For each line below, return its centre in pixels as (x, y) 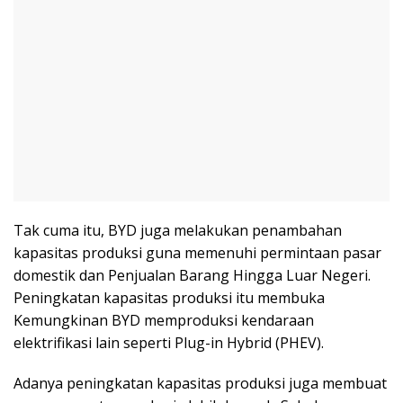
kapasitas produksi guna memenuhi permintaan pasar (197, 253)
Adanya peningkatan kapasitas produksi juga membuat (200, 384)
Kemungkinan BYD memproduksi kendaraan (164, 321)
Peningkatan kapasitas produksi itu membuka (169, 298)
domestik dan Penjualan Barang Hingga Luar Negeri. (192, 276)
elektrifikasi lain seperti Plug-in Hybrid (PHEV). (169, 343)
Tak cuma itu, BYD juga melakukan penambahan (178, 231)
